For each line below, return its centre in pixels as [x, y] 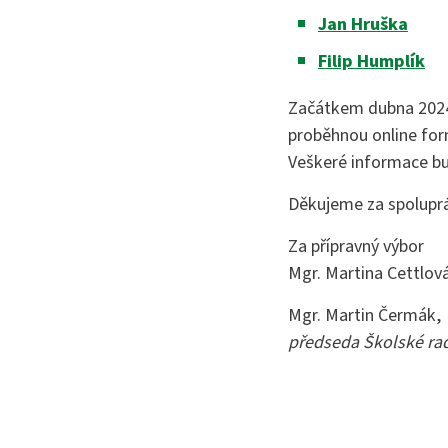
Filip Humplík [371, 61]
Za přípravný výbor [356, 246]
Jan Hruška [363, 24]
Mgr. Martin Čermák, [364, 315]
